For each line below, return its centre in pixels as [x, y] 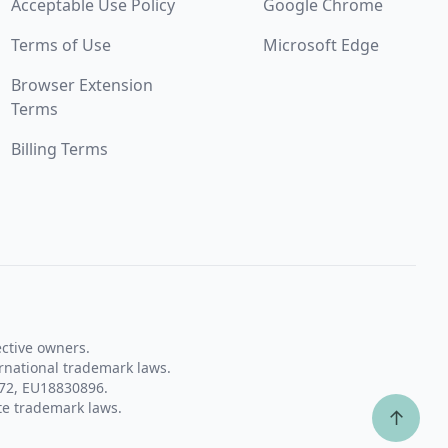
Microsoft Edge [320, 45]
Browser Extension [81, 85]
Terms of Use [60, 45]
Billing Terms [59, 149]
